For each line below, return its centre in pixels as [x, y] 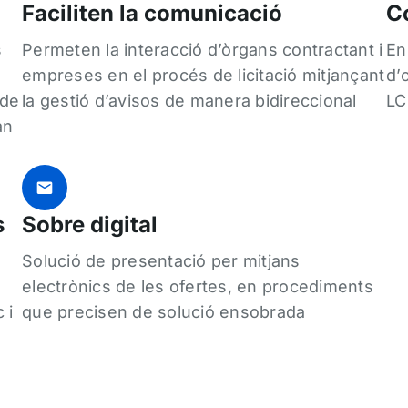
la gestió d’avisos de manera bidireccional [189, 100]
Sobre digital [90, 224]
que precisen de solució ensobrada [164, 311]
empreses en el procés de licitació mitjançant [204, 75]
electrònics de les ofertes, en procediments [198, 286]
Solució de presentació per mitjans [161, 260]
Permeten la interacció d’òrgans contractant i [203, 49]
